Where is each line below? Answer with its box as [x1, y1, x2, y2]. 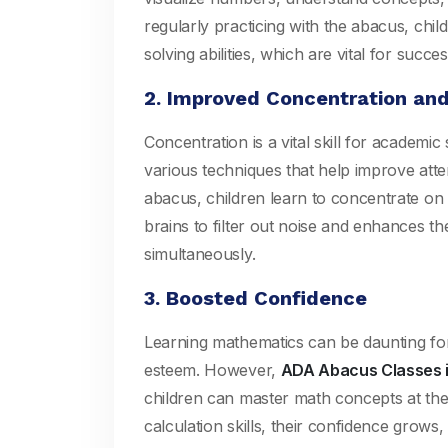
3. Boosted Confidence [144, 286, 367, 310]
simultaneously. [144, 244, 256, 264]
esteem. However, [144, 360, 281, 380]
